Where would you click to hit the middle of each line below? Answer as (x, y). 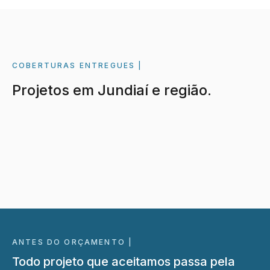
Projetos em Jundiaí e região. (112, 90)
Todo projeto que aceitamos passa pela (124, 261)
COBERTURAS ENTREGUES (74, 65)
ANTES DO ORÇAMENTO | (73, 242)
